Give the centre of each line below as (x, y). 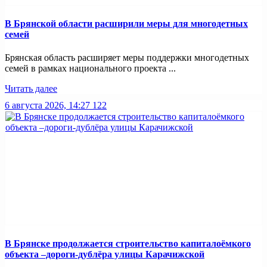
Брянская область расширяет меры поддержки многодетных (127, 58)
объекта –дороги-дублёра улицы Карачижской (105, 254)
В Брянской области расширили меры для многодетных (126, 24)
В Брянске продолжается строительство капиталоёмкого (128, 243)
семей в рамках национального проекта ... (90, 69)
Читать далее (31, 89)
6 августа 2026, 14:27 (47, 105)
